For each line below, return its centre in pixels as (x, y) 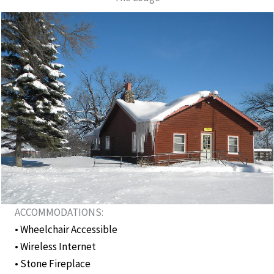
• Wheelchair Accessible (66, 230)
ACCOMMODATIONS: (59, 213)
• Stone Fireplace (53, 264)
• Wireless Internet (55, 247)
